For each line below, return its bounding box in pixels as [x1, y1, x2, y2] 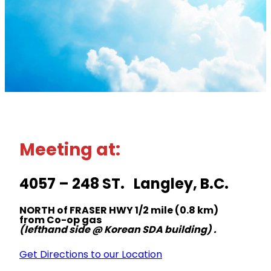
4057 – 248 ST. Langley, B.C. [19, 174, 229, 194]
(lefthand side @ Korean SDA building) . [19, 222, 217, 237]
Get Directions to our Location [19, 247, 162, 261]
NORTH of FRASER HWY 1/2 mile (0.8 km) [19, 203, 218, 217]
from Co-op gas [19, 212, 102, 227]
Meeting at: [19, 138, 120, 162]
